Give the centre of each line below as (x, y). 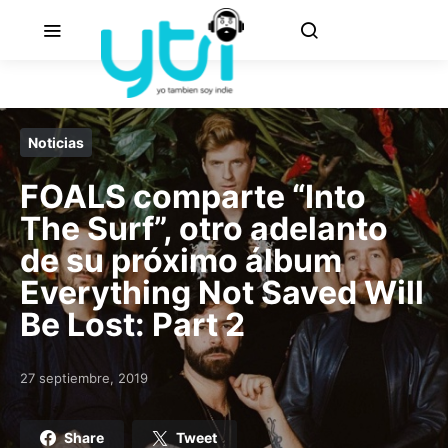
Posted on (51, 386)
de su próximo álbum (181, 260)
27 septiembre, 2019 (84, 378)
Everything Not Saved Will (222, 292)
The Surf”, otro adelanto (204, 228)
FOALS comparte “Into (193, 196)
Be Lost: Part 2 (132, 324)
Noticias (56, 142)
